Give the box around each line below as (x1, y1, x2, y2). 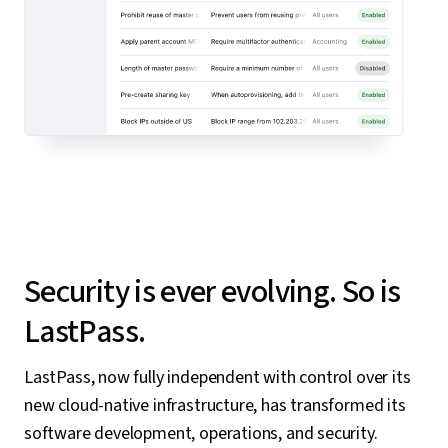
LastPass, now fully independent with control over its (24, 365, 411, 391)
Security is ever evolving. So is (24, 269, 401, 316)
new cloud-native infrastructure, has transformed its (24, 393, 406, 419)
